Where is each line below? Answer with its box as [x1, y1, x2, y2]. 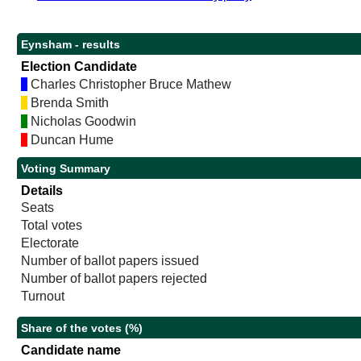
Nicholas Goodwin [27, 114, 137, 129]
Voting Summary [21, 162, 111, 176]
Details [21, 184, 64, 198]
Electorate [21, 236, 80, 251]
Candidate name [21, 343, 122, 358]
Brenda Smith [27, 96, 110, 110]
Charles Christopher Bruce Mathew [27, 77, 232, 92]
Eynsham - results [21, 38, 121, 52]
